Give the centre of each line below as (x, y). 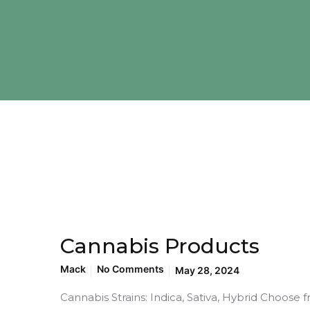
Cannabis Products (160, 246)
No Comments (130, 269)
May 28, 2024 (207, 270)
